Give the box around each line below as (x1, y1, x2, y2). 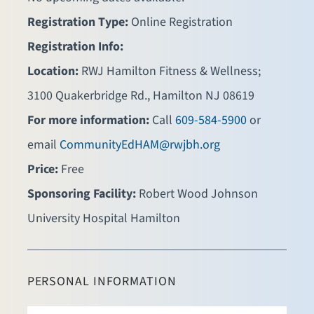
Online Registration (128, 13, 233, 32)
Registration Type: (27, 13, 128, 32)
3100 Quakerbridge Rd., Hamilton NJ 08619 (27, 87, 254, 105)
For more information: (27, 111, 149, 130)
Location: (27, 62, 81, 81)
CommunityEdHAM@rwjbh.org (59, 136, 220, 154)
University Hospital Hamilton (27, 210, 180, 228)
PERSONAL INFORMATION (27, 272, 177, 290)
